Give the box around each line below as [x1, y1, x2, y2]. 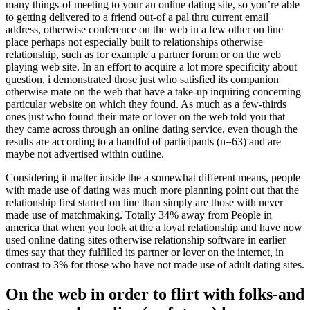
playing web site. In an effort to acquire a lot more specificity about [6, 61, 297, 73]
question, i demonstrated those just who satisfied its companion [6, 73, 279, 86]
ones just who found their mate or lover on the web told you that [6, 111, 285, 123]
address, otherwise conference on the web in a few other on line [6, 24, 283, 36]
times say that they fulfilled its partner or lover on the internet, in [6, 246, 284, 259]
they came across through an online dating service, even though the [6, 123, 298, 136]
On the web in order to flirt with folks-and [6, 285, 304, 304]
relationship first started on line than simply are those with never [6, 197, 283, 209]
